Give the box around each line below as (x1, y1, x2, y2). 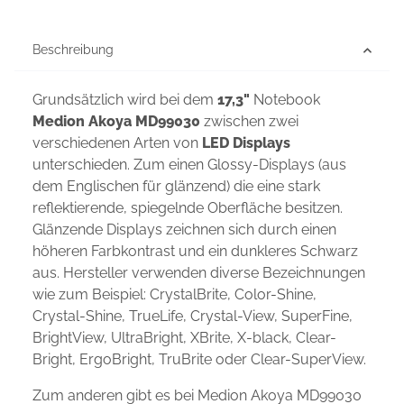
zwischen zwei (200, 113, 298, 131)
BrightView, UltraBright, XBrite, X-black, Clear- (32, 329, 336, 347)
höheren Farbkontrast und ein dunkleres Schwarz (32, 243, 358, 261)
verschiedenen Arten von (32, 134, 202, 152)
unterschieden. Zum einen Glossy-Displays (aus (32, 156, 346, 174)
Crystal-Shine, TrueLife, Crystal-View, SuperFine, (32, 308, 353, 326)
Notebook (250, 91, 320, 109)
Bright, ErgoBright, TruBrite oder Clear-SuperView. (32, 351, 366, 369)
